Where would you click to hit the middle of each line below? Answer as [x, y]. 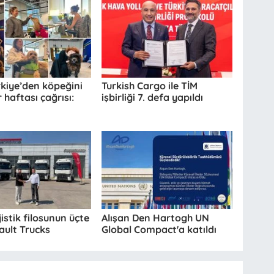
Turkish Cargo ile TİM [150, 86]
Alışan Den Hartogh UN [156, 217]
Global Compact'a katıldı [159, 229]
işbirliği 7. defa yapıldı [153, 98]
